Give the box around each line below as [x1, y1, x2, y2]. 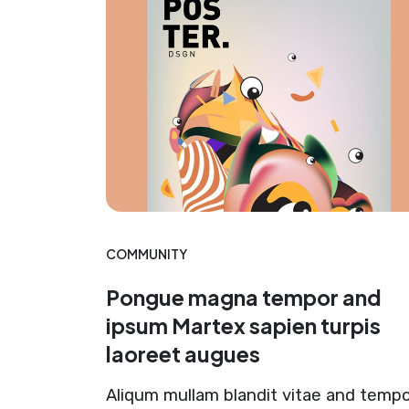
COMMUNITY [105, 246, 187, 262]
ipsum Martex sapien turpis [105, 311, 381, 339]
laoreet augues [105, 340, 260, 367]
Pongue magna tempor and [105, 283, 382, 310]
